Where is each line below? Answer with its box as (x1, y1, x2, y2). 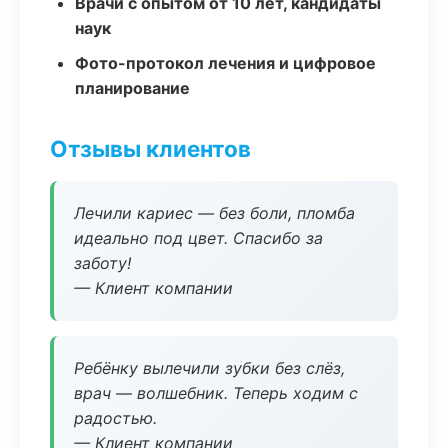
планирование (75, 78, 190, 98)
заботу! (74, 253, 131, 273)
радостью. (74, 408, 157, 428)
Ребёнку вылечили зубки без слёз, (74, 358, 345, 378)
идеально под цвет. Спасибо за (74, 228, 323, 248)
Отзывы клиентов (50, 135, 251, 162)
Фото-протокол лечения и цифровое (75, 53, 376, 73)
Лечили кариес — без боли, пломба (74, 203, 355, 223)
